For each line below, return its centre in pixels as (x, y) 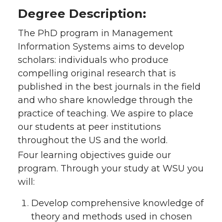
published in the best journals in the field (109, 87)
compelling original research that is (97, 74)
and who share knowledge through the (105, 100)
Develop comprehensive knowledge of (117, 203)
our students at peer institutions (89, 127)
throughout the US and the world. (93, 140)
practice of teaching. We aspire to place (106, 114)
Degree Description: (82, 14)
